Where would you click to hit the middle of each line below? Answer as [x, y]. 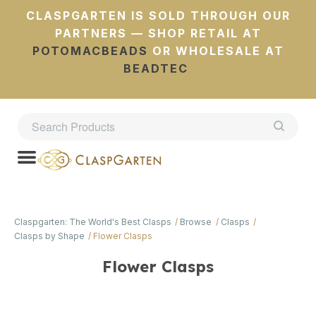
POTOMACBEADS [90, 51]
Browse [196, 222]
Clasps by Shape [49, 236]
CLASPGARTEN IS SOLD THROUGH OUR [158, 16]
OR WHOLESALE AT [216, 51]
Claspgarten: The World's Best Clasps [93, 222]
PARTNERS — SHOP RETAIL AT [158, 33]
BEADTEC [156, 68]
